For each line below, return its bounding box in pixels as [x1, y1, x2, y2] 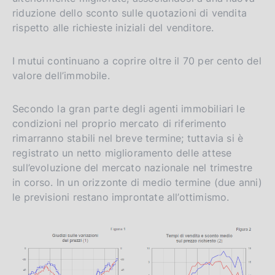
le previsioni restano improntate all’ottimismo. [12, 191, 230, 204]
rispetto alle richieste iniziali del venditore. [12, 21, 214, 34]
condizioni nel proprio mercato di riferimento [12, 117, 227, 130]
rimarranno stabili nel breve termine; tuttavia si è [12, 132, 244, 145]
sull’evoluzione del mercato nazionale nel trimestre [12, 161, 253, 174]
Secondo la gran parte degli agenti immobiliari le [12, 103, 245, 115]
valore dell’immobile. [12, 69, 110, 82]
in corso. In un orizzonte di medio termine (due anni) [12, 176, 263, 189]
